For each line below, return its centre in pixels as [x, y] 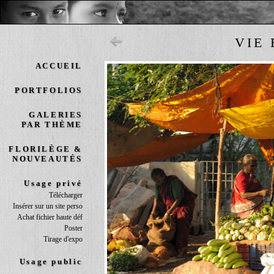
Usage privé [53, 183]
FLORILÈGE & [46, 149]
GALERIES [56, 115]
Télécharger [66, 195]
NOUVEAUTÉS [47, 159]
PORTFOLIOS [49, 90]
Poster [73, 228]
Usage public [51, 261]
